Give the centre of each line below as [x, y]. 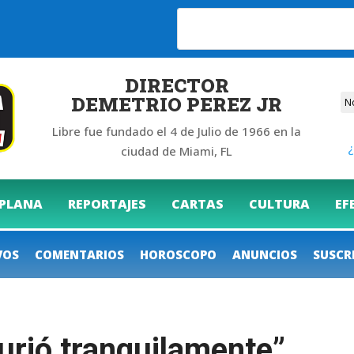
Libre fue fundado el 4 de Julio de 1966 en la [177, 131]
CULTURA [279, 203]
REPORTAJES [107, 203]
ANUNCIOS [265, 254]
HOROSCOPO [178, 254]
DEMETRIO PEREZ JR [177, 104]
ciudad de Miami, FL [177, 151]
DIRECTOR [177, 85]
